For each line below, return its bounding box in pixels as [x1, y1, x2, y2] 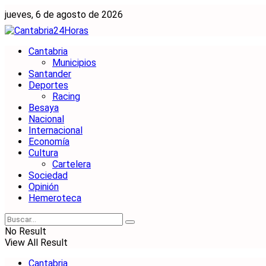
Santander [28, 68, 71, 80]
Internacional [28, 125, 83, 136]
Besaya [28, 102, 59, 113]
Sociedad [28, 170, 68, 181]
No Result [5, 226, 46, 237]
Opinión [28, 181, 59, 192]
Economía [28, 136, 69, 147]
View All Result [5, 237, 68, 248]
